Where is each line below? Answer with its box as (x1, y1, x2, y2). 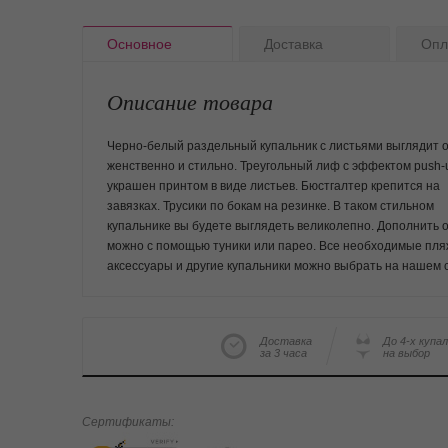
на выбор (382, 347, 430, 359)
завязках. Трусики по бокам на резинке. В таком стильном (107, 199, 434, 213)
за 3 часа (259, 347, 307, 359)
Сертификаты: (82, 415, 174, 429)
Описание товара (107, 86, 273, 116)
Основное (107, 36, 172, 52)
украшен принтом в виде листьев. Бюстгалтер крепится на (107, 179, 440, 193)
